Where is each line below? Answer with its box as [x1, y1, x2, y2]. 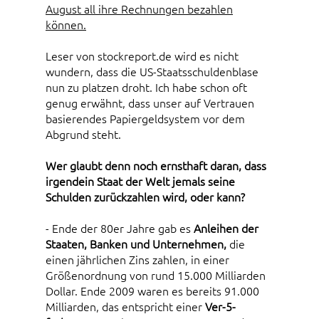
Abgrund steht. [46, 126, 121, 142]
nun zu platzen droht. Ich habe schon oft [46, 79, 247, 95]
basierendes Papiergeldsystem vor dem [46, 110, 245, 127]
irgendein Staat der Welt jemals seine [46, 173, 235, 189]
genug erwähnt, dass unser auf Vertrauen [46, 95, 254, 111]
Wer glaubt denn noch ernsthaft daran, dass [46, 157, 266, 174]
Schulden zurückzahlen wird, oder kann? [46, 189, 245, 205]
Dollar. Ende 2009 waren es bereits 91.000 [46, 283, 259, 299]
